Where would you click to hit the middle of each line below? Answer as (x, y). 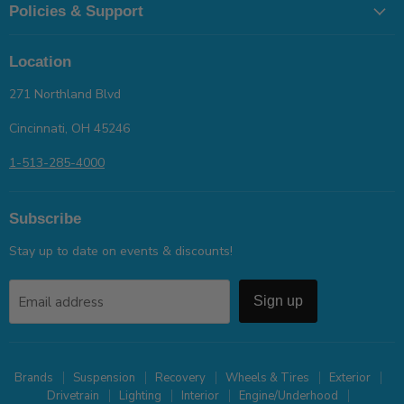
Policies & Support (76, 12)
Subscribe (45, 219)
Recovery (180, 378)
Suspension (104, 378)
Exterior (349, 378)
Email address (61, 302)
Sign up (278, 301)
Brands (33, 378)
